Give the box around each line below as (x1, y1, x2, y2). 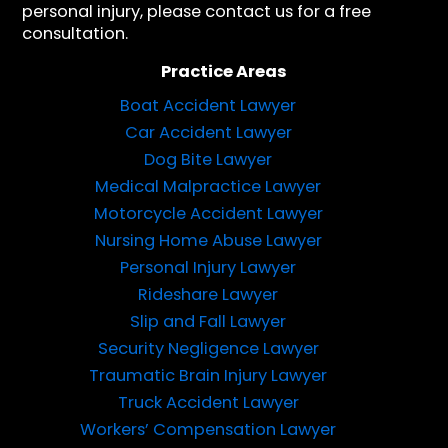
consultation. (22, 21, 129, 45)
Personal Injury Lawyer (120, 256, 296, 279)
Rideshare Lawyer (138, 283, 278, 306)
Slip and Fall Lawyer (130, 310, 286, 333)
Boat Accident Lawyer (120, 94, 296, 117)
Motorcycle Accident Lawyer (93, 202, 323, 225)
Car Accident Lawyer (124, 121, 292, 144)
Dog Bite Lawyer (144, 148, 272, 171)
